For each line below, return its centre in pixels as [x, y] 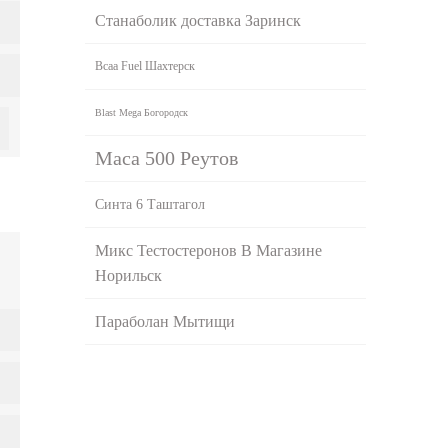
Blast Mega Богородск [142, 112]
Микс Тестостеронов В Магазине [209, 250]
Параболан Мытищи [165, 321]
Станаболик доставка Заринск [198, 20]
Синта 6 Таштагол [150, 204]
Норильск [129, 275]
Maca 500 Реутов [167, 157]
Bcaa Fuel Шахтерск [145, 65]
